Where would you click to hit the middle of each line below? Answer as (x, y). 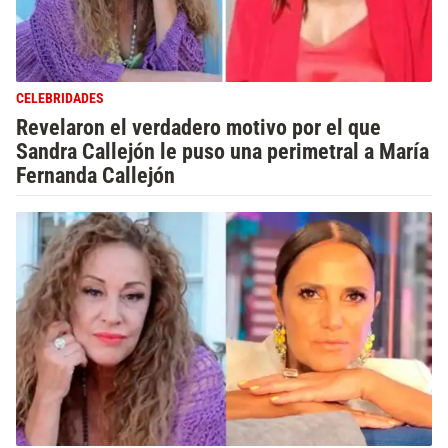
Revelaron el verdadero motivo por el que (198, 127)
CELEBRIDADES (60, 98)
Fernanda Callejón (95, 175)
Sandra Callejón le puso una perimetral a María (222, 151)
